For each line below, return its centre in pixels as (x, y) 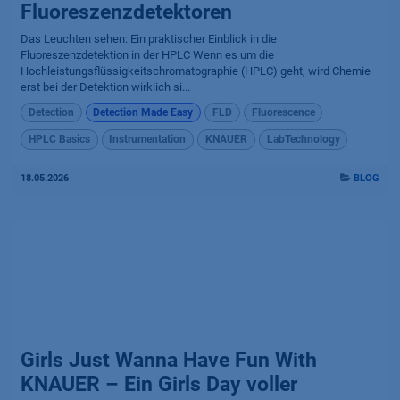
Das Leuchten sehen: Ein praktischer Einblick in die (149, 38)
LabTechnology (303, 140)
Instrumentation (148, 140)
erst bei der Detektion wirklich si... (105, 87)
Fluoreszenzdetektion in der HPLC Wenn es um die (147, 54)
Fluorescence (283, 113)
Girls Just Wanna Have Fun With (169, 360)
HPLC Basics (59, 140)
